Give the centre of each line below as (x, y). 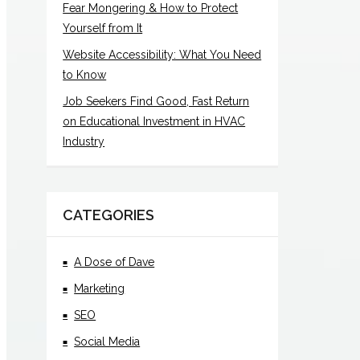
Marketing (100, 288)
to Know (85, 74)
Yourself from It (103, 28)
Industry (84, 141)
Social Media (107, 341)
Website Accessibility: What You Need (162, 54)
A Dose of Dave (115, 262)
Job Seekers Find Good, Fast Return (156, 101)
